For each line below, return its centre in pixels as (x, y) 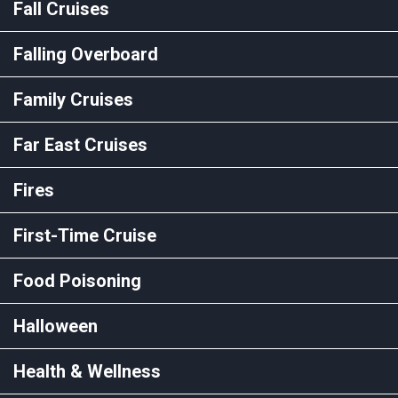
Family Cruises (73, 99)
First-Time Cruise (85, 235)
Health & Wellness (87, 371)
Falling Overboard (86, 54)
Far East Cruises (80, 144)
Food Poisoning (77, 280)
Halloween (56, 326)
